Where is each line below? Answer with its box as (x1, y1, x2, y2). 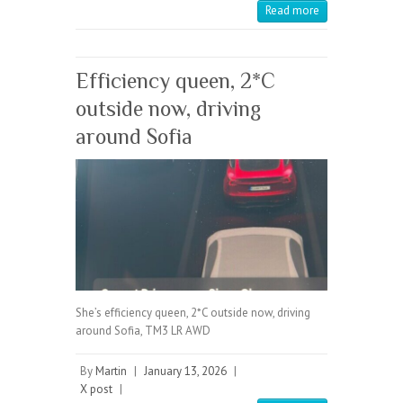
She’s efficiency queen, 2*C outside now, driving (76, 305, 310, 321)
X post (80, 381, 112, 398)
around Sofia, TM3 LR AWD (76, 323, 210, 339)
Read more (265, 3, 319, 19)
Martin (95, 363, 127, 380)
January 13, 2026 (144, 363, 227, 380)
